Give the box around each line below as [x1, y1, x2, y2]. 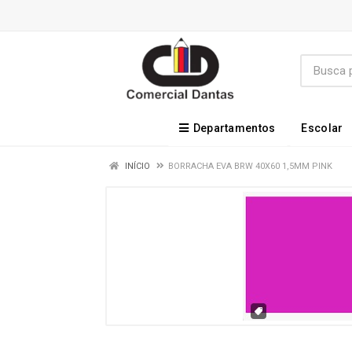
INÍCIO [123, 161, 150, 171]
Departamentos [192, 122, 276, 134]
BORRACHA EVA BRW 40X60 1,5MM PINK [168, 161, 332, 171]
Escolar [301, 122, 343, 134]
